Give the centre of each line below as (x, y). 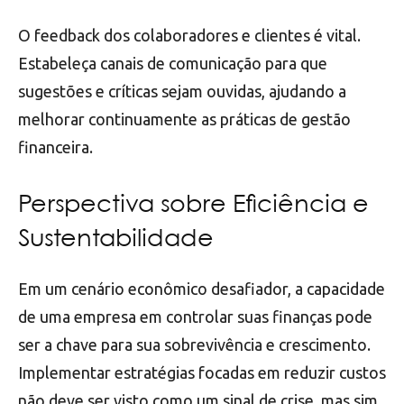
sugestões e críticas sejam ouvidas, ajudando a (182, 91)
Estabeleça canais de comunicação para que (173, 63)
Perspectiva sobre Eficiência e (193, 205)
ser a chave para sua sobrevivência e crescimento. (194, 344)
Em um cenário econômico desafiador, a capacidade (202, 288)
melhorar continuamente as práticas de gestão (184, 119)
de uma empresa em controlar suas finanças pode (195, 316)
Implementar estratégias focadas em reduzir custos (202, 372)
